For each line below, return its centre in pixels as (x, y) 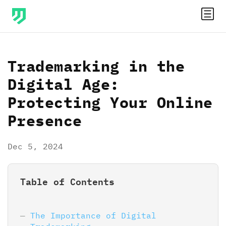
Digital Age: (64, 84)
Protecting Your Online (110, 102)
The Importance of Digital (93, 216)
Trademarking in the (96, 66)
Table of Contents (67, 182)
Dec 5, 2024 (35, 146)
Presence (45, 120)
